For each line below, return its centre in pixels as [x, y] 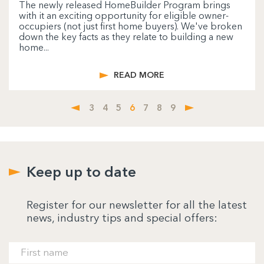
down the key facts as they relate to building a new [126, 37]
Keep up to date [81, 171]
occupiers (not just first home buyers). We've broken [130, 27]
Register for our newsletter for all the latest [137, 204]
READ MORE [139, 75]
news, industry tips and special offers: [122, 217]
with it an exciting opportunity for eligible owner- [123, 16]
